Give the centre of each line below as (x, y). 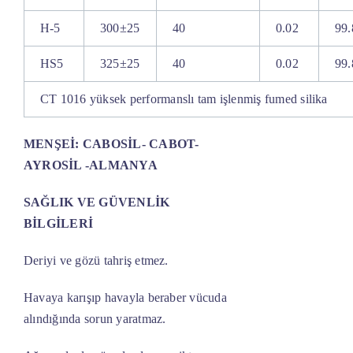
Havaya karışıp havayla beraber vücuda (125, 298)
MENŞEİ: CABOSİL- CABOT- (111, 144)
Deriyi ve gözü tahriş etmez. (96, 261)
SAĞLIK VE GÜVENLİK (97, 203)
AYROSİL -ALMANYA (90, 165)
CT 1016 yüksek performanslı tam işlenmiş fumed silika (184, 99)
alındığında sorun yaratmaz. (95, 319)
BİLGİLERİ (58, 224)
